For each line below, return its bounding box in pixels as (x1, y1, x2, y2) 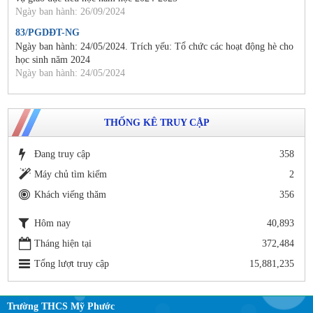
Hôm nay (34, 217, 71, 228)
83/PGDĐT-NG (15, 27, 80, 38)
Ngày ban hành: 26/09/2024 (15, 6, 125, 17)
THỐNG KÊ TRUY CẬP (103, 117, 210, 128)
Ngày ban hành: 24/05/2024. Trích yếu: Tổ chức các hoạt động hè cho (15, 41, 293, 52)
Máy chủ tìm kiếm (34, 168, 107, 180)
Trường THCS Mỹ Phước (7, 300, 115, 312)
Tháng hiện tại (34, 238, 92, 249)
